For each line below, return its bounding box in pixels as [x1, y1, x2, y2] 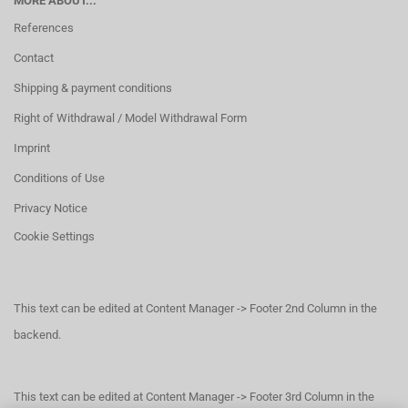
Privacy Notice [14, 201, 87, 216]
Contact [14, 51, 54, 66]
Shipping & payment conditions [14, 81, 172, 96]
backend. [14, 328, 61, 342]
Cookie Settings [14, 229, 95, 244]
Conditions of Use [14, 171, 105, 186]
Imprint [14, 141, 50, 156]
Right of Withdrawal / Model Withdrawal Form [14, 111, 247, 126]
